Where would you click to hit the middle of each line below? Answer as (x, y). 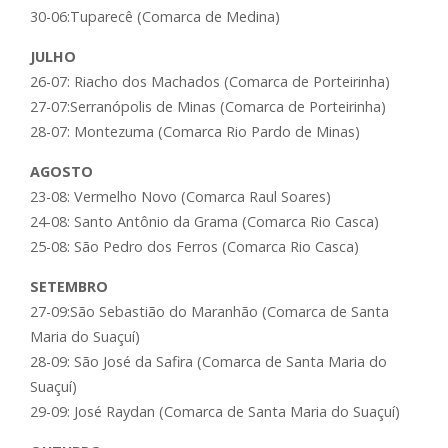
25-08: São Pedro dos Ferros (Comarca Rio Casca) (194, 247)
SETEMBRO (69, 287)
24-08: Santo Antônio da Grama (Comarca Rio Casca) (204, 222)
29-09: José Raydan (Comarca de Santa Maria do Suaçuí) (215, 412)
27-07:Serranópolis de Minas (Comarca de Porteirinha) (208, 107)
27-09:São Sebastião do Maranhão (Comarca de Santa (209, 312)
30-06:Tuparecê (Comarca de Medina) (155, 17)
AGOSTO (61, 172)
